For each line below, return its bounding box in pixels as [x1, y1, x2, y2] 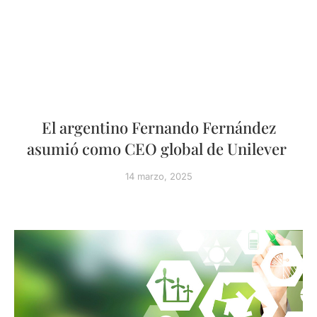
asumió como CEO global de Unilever [27, 138, 290, 159]
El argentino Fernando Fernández [41, 117, 276, 138]
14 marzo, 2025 [125, 171, 192, 182]
